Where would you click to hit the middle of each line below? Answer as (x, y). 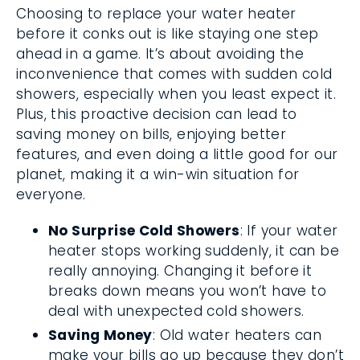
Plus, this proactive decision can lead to (157, 114)
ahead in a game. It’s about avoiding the (160, 54)
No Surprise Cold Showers (144, 231)
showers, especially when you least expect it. (176, 94)
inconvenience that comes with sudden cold (174, 74)
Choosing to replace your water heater (156, 14)
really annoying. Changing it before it (180, 271)
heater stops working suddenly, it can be (194, 251)
